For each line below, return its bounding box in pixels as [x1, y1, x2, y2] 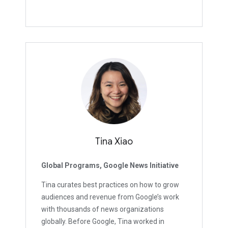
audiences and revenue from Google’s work [41, 193, 179, 202]
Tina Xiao [95, 136, 133, 148]
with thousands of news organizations [41, 205, 164, 214]
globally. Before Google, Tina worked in [41, 217, 164, 226]
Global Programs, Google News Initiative [41, 161, 179, 170]
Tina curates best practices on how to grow [41, 181, 179, 189]
